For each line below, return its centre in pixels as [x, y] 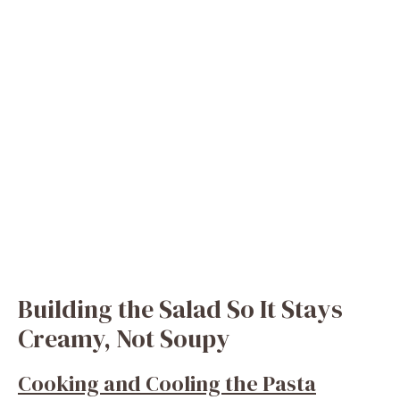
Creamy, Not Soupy [124, 338]
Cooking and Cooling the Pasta [167, 383]
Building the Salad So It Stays [180, 308]
